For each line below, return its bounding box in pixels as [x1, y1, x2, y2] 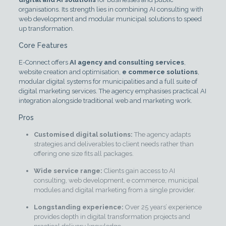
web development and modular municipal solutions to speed [18, 15, 202, 23]
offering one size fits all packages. [33, 150, 134, 158]
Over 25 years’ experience [123, 203, 202, 211]
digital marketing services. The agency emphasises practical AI [18, 87, 206, 95]
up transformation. [18, 25, 74, 33]
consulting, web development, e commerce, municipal [33, 177, 199, 185]
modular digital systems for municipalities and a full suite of [18, 78, 197, 86]
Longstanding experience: [33, 203, 124, 211]
